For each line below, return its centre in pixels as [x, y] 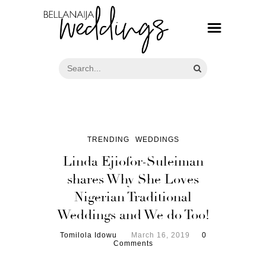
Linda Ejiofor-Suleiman [133, 161]
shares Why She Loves [133, 179]
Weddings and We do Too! [133, 215]
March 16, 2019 [160, 235]
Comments [133, 243]
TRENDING [108, 139]
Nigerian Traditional [133, 197]
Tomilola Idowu [88, 235]
